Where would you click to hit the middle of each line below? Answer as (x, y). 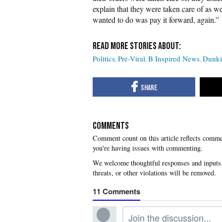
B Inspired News (174, 58)
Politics (104, 58)
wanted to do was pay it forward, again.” (156, 20)
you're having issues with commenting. (148, 148)
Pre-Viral (132, 58)
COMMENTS (111, 126)
